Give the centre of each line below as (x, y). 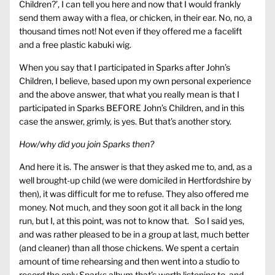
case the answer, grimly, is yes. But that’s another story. (125, 122)
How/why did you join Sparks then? (87, 144)
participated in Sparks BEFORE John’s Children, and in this (132, 108)
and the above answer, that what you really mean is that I (129, 95)
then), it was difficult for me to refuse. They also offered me (134, 194)
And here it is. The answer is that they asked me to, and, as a (136, 167)
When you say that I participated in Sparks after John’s (125, 68)
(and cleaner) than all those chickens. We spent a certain (129, 248)
